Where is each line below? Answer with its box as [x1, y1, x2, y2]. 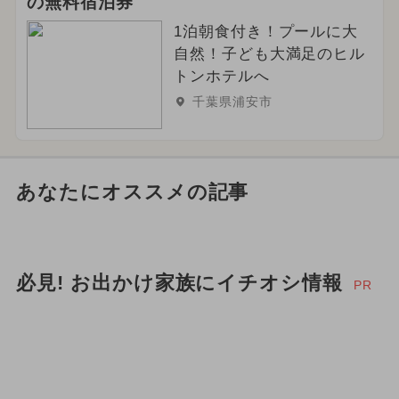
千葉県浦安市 [191, 94, 273, 109]
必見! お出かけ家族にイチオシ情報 [15, 273, 344, 295]
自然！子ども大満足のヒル [173, 45, 366, 62]
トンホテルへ [173, 67, 270, 85]
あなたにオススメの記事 [15, 182, 249, 204]
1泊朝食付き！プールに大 [173, 22, 359, 40]
